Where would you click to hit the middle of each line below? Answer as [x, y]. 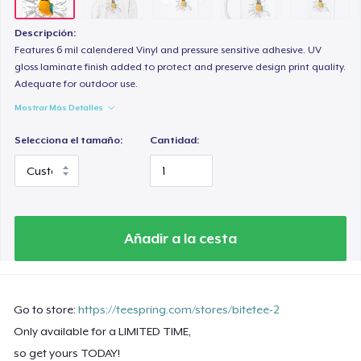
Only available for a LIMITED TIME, [103, 331]
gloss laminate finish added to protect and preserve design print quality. [180, 67]
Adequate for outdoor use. [77, 84]
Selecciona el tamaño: [69, 141]
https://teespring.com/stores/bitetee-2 [179, 309]
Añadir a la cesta [180, 238]
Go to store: [46, 309]
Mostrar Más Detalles [59, 108]
